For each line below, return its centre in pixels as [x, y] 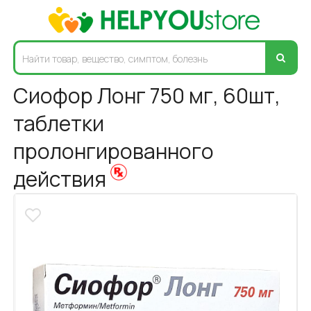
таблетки [59, 123]
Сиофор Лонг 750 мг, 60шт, [147, 95]
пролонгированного [114, 151]
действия [62, 178]
